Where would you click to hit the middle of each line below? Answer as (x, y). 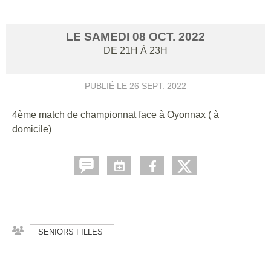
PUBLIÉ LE (107, 86)
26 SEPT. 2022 (158, 86)
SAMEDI (108, 36)
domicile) (32, 129)
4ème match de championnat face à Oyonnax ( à (116, 114)
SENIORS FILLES (70, 232)
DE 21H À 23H (135, 50)
